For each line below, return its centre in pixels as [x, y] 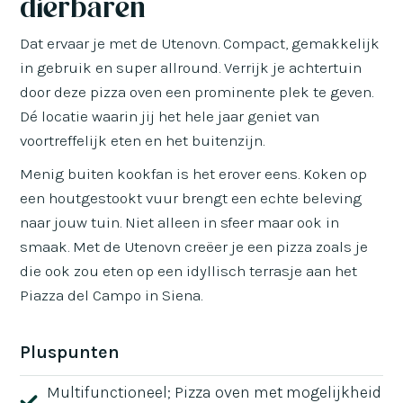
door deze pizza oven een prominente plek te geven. [197, 91]
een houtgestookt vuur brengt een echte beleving [191, 197]
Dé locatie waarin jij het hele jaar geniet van [170, 116]
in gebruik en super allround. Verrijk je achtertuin [191, 67]
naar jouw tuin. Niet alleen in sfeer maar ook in [180, 222]
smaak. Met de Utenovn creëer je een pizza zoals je [194, 246]
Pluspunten [70, 352]
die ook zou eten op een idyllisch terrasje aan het [189, 270]
